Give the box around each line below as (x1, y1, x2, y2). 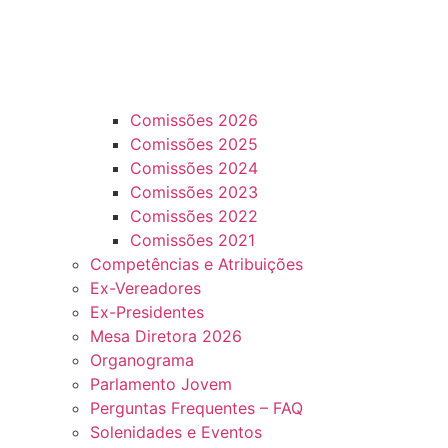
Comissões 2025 (129, 134, 258, 155)
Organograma (89, 350, 194, 371)
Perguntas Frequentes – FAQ (89, 398, 303, 419)
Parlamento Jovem (89, 374, 232, 395)
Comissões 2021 (129, 230, 255, 251)
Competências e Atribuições (89, 254, 303, 275)
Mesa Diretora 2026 (89, 326, 242, 347)
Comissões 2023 (129, 182, 258, 203)
